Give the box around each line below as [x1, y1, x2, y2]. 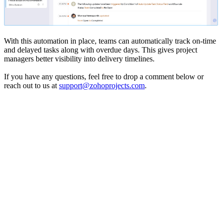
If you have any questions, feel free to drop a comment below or [4, 72, 204, 81]
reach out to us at [4, 81, 59, 90]
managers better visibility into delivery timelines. [4, 54, 155, 63]
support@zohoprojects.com [59, 81, 145, 90]
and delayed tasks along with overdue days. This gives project [4, 45, 197, 54]
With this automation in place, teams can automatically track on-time [4, 36, 216, 45]
